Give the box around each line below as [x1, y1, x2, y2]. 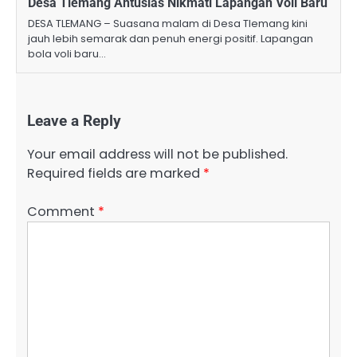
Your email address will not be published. [27, 145, 288, 164]
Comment [27, 202, 98, 222]
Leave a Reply [27, 112, 121, 131]
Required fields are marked [27, 164, 203, 183]
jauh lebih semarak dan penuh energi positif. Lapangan [28, 31, 313, 47]
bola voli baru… [28, 46, 106, 62]
